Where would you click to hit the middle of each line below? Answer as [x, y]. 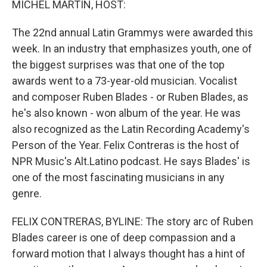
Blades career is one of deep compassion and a [124, 237]
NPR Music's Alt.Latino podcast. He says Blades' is [131, 161]
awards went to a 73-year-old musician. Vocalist [125, 81]
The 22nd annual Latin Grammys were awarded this [133, 32]
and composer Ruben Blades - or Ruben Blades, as [130, 97]
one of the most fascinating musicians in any [118, 177]
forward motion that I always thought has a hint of [129, 254]
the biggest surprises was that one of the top [118, 65]
